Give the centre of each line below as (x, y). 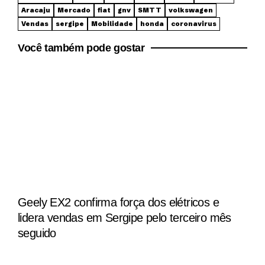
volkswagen (191, 10)
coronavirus (194, 23)
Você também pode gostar (81, 48)
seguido (37, 233)
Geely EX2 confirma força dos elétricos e (118, 203)
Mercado (74, 10)
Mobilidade (112, 23)
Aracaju (36, 10)
